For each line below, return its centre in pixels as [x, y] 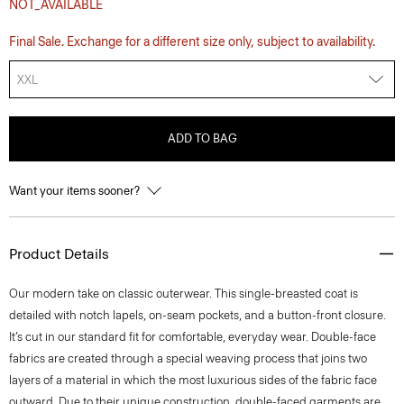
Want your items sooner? [76, 191]
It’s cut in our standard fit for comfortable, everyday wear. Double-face [193, 337]
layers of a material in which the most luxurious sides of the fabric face [193, 380]
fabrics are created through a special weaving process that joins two [188, 358]
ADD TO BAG [202, 138]
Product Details [59, 254]
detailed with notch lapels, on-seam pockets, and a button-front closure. [197, 315]
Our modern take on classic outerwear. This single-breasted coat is [184, 294]
